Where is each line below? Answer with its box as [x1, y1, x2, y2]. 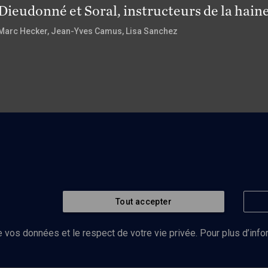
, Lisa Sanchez [122, 26, 178, 36]
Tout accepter [115, 197, 172, 206]
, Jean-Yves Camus [47, 26, 122, 36]
